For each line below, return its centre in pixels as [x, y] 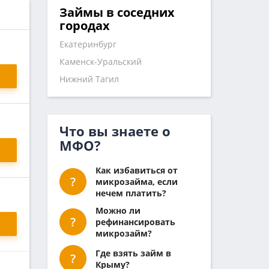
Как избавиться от [136, 171]
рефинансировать [135, 222]
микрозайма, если [136, 182]
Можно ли [118, 211]
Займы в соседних [117, 13]
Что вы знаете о [115, 131]
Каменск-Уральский [100, 62]
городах [84, 26]
